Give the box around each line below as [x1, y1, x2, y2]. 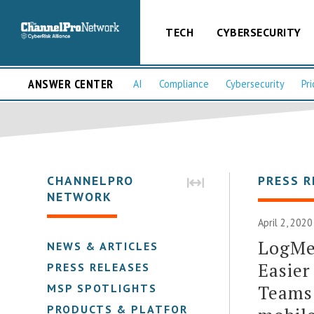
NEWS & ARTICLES [47, 238, 159, 253]
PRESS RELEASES [47, 259, 151, 274]
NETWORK [47, 188, 113, 205]
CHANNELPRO [47, 172, 135, 189]
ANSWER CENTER [28, 76, 114, 93]
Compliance [159, 77, 209, 91]
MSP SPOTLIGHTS [47, 280, 158, 295]
